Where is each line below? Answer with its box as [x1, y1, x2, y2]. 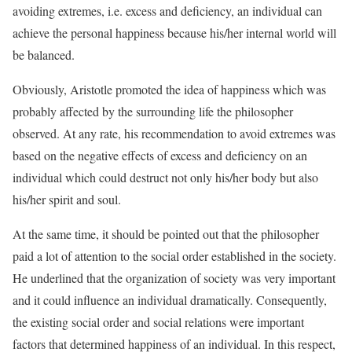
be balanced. [13, 46, 75, 63]
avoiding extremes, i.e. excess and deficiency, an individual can [13, 2, 322, 19]
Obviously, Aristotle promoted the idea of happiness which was [13, 81, 326, 97]
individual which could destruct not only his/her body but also [13, 169, 318, 185]
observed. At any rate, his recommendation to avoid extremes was [13, 125, 335, 141]
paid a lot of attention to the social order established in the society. [13, 247, 336, 264]
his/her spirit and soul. [13, 191, 121, 207]
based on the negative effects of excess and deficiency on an [13, 147, 307, 163]
